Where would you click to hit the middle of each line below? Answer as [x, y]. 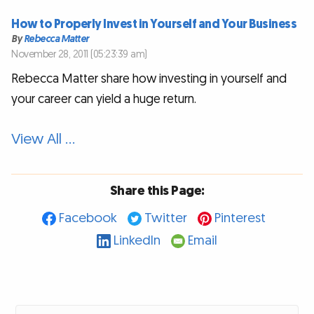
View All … [43, 139]
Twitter [165, 219]
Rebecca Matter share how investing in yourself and [149, 79]
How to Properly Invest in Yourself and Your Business [154, 24]
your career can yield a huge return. [104, 100]
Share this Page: [157, 191]
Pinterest [240, 219]
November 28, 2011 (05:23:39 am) [79, 54]
